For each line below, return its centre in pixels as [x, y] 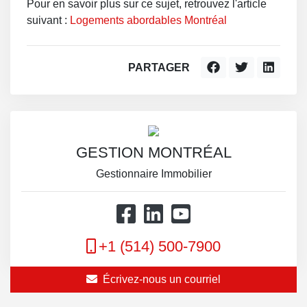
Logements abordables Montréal [148, 20]
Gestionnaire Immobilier [153, 174]
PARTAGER [159, 67]
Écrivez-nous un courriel [162, 279]
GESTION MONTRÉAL [153, 152]
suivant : [48, 20]
